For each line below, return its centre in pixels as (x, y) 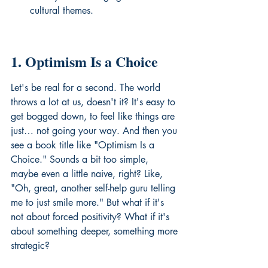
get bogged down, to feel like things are (94, 116)
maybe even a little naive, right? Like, (88, 174)
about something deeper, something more (96, 231)
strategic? (30, 246)
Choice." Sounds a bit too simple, (81, 159)
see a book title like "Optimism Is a (84, 145)
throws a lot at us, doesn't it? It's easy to (95, 102)
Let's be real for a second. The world (87, 88)
